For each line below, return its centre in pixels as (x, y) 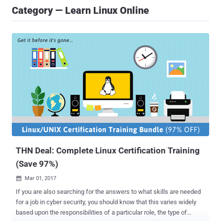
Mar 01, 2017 (40, 179)
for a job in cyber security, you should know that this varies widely (106, 202)
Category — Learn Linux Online (80, 10)
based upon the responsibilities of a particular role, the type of (101, 213)
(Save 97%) (37, 164)
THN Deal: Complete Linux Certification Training (108, 151)
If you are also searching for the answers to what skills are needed (108, 192)
